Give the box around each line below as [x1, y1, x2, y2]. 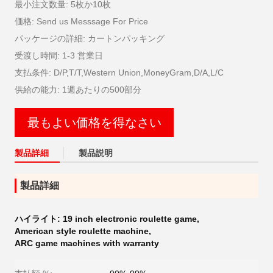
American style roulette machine [15, 226, 149, 236]
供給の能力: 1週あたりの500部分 [15, 85, 141, 94]
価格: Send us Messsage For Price [15, 16, 148, 26]
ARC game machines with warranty [15, 238, 159, 248]
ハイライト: [15, 214, 63, 224]
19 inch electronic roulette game [63, 214, 197, 224]
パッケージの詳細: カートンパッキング [15, 34, 165, 43]
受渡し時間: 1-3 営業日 [15, 51, 103, 60]
